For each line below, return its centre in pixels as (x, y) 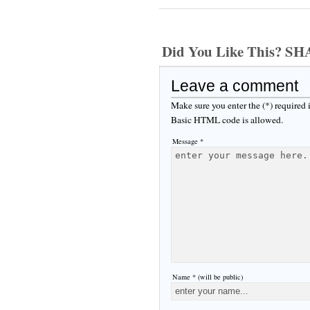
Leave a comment (235, 85)
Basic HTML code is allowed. (227, 119)
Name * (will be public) (208, 276)
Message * (188, 141)
